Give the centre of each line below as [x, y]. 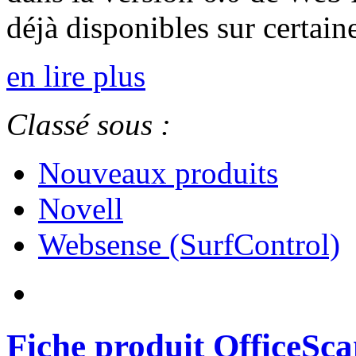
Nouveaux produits [158, 173]
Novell [81, 209]
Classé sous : [89, 125]
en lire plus [76, 76]
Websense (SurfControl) [189, 245]
